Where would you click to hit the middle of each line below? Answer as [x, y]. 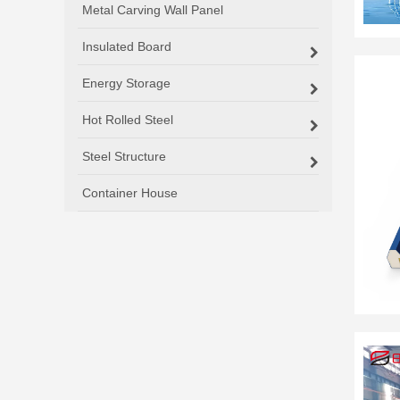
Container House [130, 193]
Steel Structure [124, 156]
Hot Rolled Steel [128, 120]
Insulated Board [127, 46]
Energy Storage [126, 83]
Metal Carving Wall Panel [153, 10]
